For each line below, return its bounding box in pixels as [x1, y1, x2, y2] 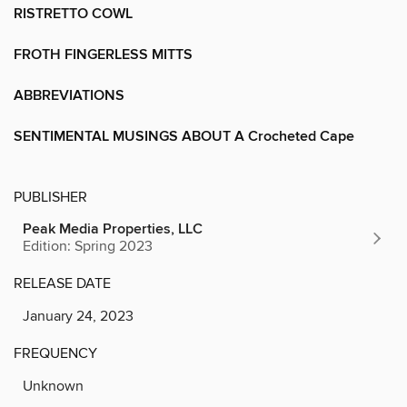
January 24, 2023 [23, 306, 134, 325]
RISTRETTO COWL [14, 4, 133, 24]
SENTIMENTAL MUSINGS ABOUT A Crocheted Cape [14, 126, 354, 146]
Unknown [23, 376, 84, 395]
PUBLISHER [14, 187, 87, 206]
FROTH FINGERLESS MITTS [14, 45, 193, 65]
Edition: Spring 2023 [23, 236, 153, 255]
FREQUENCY [14, 343, 97, 362]
